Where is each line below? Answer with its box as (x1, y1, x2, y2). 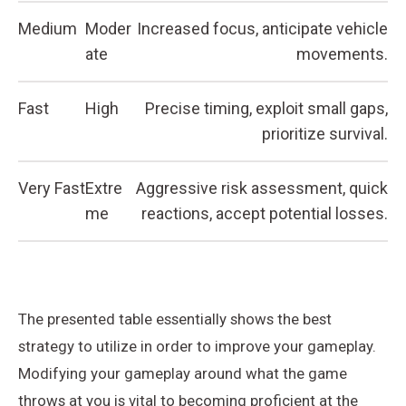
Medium (18, 18, 77, 38)
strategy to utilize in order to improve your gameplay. (18, 336, 376, 355)
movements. (296, 43, 388, 63)
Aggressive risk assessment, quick (136, 178, 388, 198)
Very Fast (18, 178, 85, 198)
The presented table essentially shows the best (18, 309, 332, 328)
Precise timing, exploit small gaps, (145, 98, 388, 118)
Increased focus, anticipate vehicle (137, 18, 388, 38)
